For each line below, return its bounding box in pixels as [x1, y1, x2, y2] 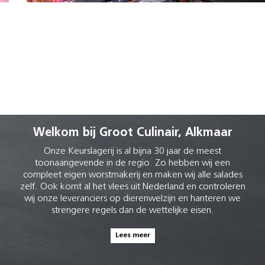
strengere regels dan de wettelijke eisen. [51, 206, 214, 215]
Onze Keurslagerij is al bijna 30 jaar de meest [44, 147, 221, 156]
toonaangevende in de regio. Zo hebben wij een [35, 159, 230, 168]
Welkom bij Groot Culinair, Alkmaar [33, 127, 232, 139]
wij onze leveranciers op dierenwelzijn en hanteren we [24, 194, 241, 203]
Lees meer [115, 232, 150, 239]
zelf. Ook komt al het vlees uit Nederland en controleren [20, 182, 245, 192]
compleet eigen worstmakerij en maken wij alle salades [22, 170, 243, 180]
